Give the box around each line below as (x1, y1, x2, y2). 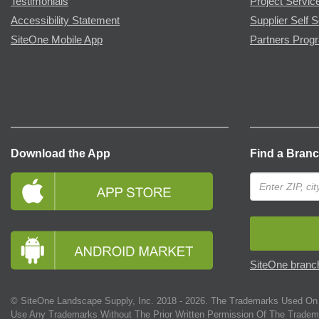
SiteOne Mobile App (11, 33, 103, 46)
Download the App (11, 147, 110, 159)
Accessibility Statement (11, 14, 120, 26)
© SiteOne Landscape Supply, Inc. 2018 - (11, 295, 185, 306)
